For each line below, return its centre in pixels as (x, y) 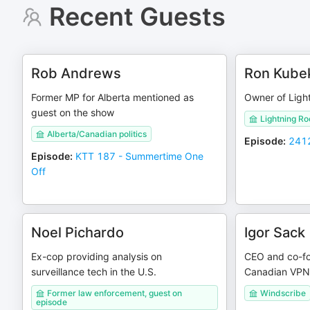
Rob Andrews (76, 73)
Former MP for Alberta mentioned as (112, 97)
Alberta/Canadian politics (97, 134)
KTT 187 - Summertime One (139, 156)
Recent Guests (137, 17)
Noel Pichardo (77, 232)
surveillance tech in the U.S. (94, 272)
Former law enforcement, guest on (115, 293)
